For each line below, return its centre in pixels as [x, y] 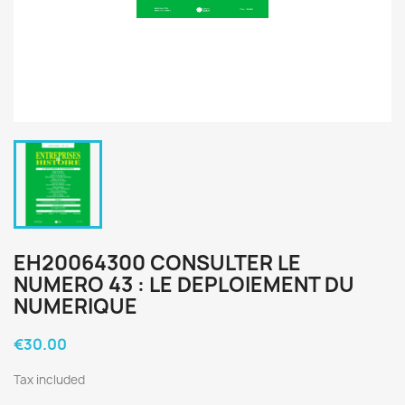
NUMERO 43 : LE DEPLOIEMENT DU [184, 285]
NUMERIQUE [75, 306]
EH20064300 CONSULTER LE [157, 263]
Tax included [49, 380]
